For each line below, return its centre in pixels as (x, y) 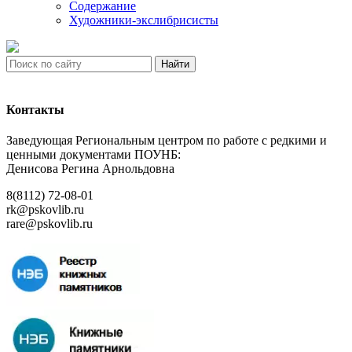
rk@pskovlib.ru (45, 210)
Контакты (35, 110)
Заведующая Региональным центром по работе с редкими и (167, 141)
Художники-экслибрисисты (144, 20)
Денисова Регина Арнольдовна (90, 169)
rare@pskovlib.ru (49, 224)
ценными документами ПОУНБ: (93, 155)
